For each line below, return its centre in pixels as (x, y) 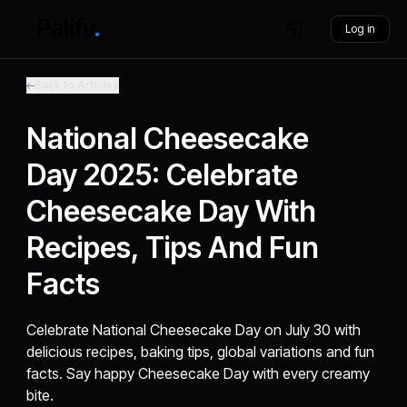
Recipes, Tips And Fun (173, 248)
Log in (360, 29)
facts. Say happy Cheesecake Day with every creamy (199, 373)
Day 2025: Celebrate (163, 175)
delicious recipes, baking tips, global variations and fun (201, 352)
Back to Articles (77, 85)
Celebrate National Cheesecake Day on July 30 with (194, 330)
